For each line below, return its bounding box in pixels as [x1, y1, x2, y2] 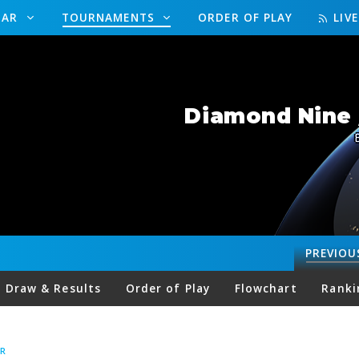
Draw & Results [5, 280, 102, 296]
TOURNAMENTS [61, 10, 159, 25]
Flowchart [234, 280, 297, 296]
